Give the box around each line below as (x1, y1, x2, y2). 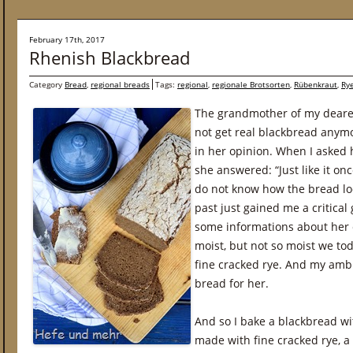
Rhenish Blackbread (29, 46, 190, 69)
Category (29, 79, 65, 90)
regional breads (91, 79, 150, 90)
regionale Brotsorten (212, 79, 290, 90)
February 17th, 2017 (29, 34, 105, 45)
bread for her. (195, 276, 269, 291)
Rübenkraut (294, 79, 337, 90)
